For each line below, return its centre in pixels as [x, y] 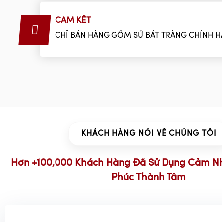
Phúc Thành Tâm [149, 178]
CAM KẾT [73, 20]
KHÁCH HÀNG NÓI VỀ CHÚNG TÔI [149, 134]
